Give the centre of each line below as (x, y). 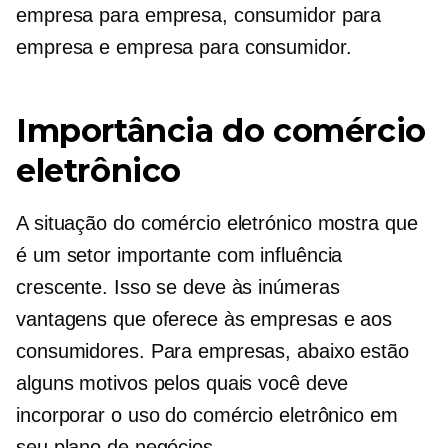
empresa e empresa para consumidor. (184, 47)
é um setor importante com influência (179, 255)
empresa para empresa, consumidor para (199, 15)
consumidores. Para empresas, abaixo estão (212, 351)
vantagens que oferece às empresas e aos (204, 319)
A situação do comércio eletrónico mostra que (217, 223)
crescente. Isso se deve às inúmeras (178, 287)
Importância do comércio (221, 130)
